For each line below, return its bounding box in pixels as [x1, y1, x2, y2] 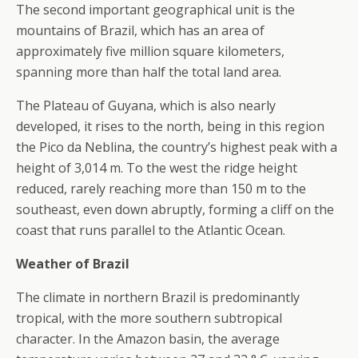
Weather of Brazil [16, 255, 129, 272]
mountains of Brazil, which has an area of [16, 22, 265, 39]
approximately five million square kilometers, [16, 42, 284, 60]
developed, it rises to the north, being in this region [16, 117, 324, 135]
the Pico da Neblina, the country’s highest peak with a [16, 138, 337, 156]
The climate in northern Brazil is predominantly [16, 288, 300, 306]
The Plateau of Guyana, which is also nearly [16, 97, 276, 114]
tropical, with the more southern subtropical [16, 309, 282, 327]
